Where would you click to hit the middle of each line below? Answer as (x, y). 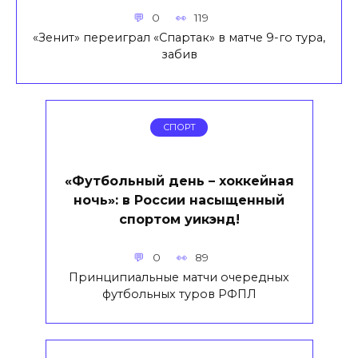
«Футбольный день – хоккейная (179, 181)
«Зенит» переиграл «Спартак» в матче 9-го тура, (179, 37)
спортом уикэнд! (179, 219)
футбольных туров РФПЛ (179, 294)
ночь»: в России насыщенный (179, 200)
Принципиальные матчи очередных (179, 277)
